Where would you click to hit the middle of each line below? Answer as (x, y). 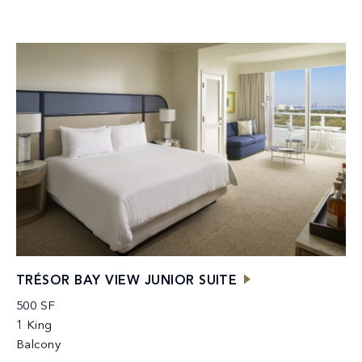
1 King (34, 326)
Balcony (39, 345)
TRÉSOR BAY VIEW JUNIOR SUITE (127, 281)
